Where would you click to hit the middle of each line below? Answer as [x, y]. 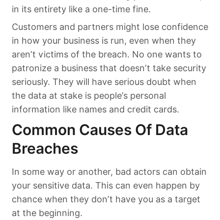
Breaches [45, 148]
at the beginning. [47, 213]
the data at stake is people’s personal [89, 95]
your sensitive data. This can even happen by [106, 185]
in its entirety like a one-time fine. [81, 9]
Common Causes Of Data [100, 129]
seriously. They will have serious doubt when [104, 82]
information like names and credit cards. [96, 109]
